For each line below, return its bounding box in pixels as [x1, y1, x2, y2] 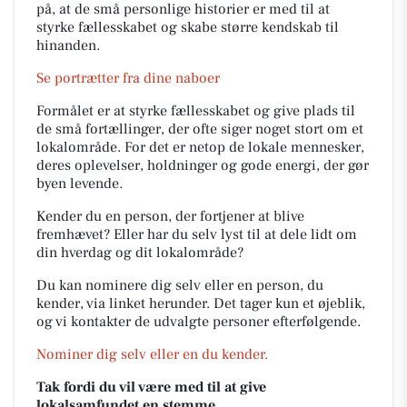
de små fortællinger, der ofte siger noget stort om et [36, 120, 363, 138]
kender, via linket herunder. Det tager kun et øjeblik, [36, 294, 365, 313]
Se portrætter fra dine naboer [36, 69, 220, 87]
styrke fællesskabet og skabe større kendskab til [36, 18, 339, 36]
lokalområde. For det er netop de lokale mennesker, [36, 138, 364, 156]
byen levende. [36, 174, 123, 193]
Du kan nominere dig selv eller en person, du [36, 276, 323, 294]
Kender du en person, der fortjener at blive [36, 207, 304, 225]
